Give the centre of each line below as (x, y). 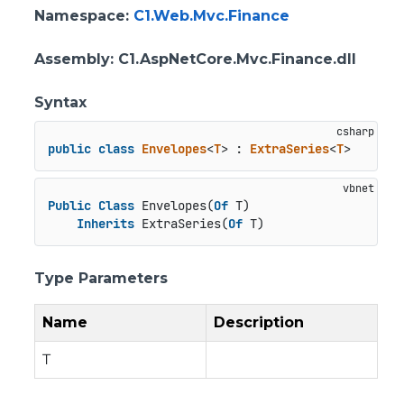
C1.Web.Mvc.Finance (211, 16)
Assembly (72, 59)
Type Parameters (101, 278)
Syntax (60, 102)
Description (259, 322)
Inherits (105, 224)
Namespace (80, 16)
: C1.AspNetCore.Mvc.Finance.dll (233, 59)
